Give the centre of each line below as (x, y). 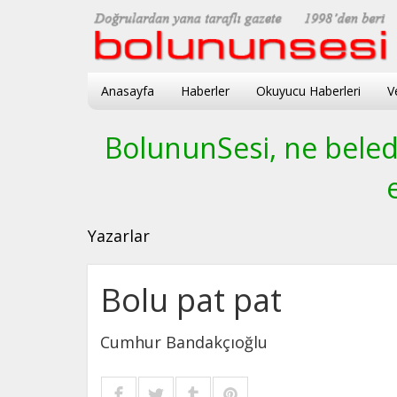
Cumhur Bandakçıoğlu (184, 342)
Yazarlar (119, 235)
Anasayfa (128, 90)
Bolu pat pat (191, 300)
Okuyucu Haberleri (308, 90)
